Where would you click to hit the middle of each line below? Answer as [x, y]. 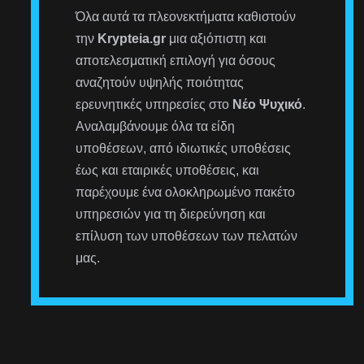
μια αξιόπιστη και [217, 38]
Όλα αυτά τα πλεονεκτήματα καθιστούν [186, 16]
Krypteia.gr [132, 38]
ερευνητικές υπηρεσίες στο [154, 104]
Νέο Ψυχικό [268, 104]
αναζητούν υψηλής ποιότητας [160, 82]
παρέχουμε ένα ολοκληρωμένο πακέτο [186, 192]
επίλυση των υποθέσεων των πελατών [187, 236]
